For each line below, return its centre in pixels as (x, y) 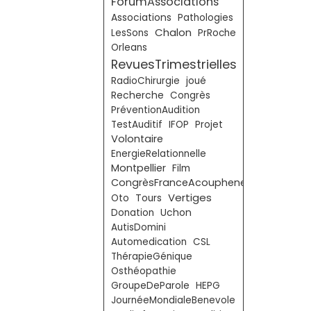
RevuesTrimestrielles (174, 64)
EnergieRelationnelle (159, 154)
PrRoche (217, 33)
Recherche (137, 95)
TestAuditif (137, 125)
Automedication (149, 242)
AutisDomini (138, 227)
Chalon (173, 32)
